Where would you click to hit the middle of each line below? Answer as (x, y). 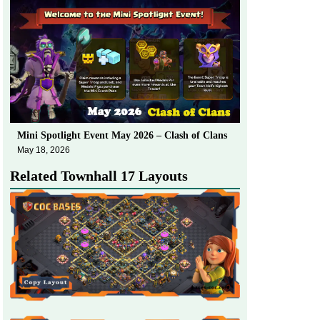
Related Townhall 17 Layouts (99, 175)
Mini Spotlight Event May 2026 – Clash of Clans (122, 135)
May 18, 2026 (44, 150)
